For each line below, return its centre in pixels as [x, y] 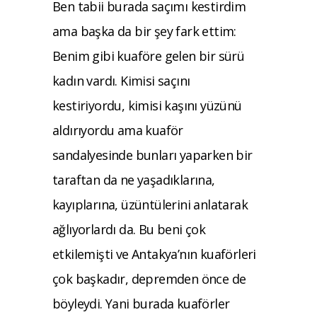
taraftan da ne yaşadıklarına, [134, 179]
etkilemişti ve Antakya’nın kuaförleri [154, 254]
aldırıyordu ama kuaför [118, 130]
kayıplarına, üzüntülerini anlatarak [150, 204]
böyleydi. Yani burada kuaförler [141, 303]
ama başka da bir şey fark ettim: [144, 31]
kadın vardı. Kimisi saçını [121, 80]
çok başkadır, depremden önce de [149, 278]
